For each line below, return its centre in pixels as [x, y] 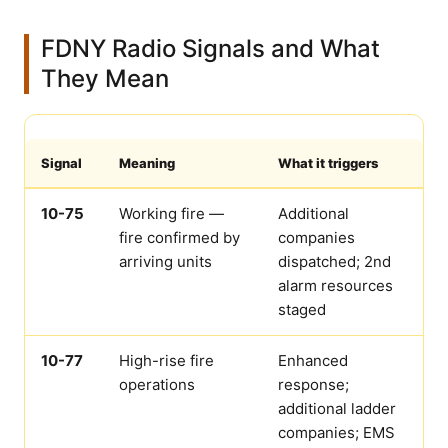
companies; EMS [336, 433]
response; [313, 385]
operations [157, 385]
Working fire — [171, 214]
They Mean [105, 79]
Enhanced [313, 361]
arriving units [165, 262]
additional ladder [337, 409]
